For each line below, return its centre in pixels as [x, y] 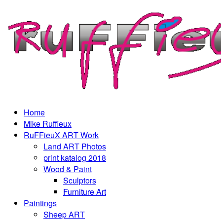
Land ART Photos [75, 146]
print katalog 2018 [75, 157]
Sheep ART [64, 214]
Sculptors [80, 180]
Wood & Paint [68, 169]
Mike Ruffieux [48, 123]
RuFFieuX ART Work [61, 135]
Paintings [40, 203]
